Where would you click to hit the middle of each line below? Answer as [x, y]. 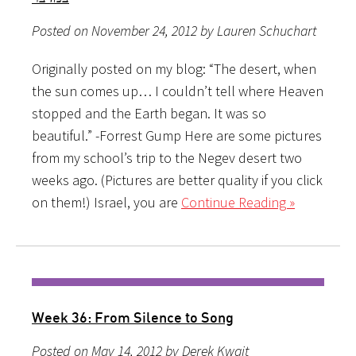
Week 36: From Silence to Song [133, 317]
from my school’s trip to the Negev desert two [167, 157]
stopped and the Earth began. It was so [149, 113]
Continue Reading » [238, 202]
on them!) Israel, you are [106, 202]
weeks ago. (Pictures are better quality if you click [177, 180]
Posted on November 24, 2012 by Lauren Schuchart [174, 30]
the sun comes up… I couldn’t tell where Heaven [178, 91]
